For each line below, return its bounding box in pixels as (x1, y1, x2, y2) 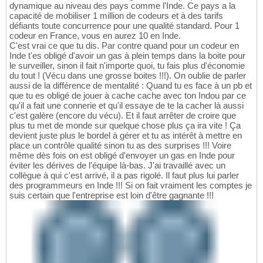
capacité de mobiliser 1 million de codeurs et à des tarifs (9, 11, 223, 21)
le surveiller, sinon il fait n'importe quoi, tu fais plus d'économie (9, 60, 245, 71)
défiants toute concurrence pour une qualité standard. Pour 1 (9, 21, 240, 31)
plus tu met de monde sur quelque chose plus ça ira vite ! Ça (9, 120, 241, 131)
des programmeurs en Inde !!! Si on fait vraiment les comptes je (9, 180, 252, 191)
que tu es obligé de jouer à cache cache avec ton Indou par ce (9, 90, 246, 101)
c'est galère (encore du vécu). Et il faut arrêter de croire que (9, 110, 236, 121)
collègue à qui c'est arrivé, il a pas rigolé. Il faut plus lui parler (9, 170, 239, 181)
